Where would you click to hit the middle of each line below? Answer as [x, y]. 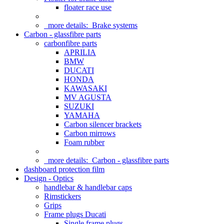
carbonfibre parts [70, 43]
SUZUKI [79, 106]
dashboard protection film [64, 169]
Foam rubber [84, 142]
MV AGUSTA [88, 97]
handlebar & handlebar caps [88, 187]
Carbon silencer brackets [103, 124]
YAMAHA [82, 115]
